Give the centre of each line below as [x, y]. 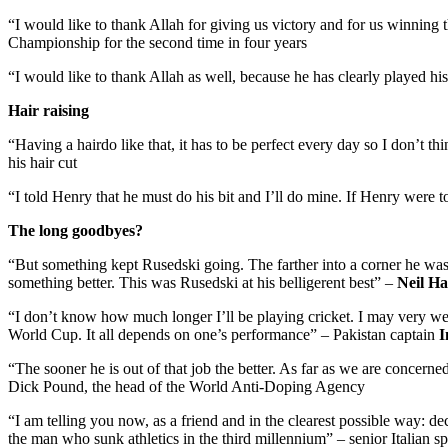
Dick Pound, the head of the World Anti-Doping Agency [186, 386]
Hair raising [48, 110]
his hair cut [42, 162]
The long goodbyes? [75, 230]
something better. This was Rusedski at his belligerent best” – [202, 282]
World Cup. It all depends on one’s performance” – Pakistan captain [223, 334]
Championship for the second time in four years [157, 42]
